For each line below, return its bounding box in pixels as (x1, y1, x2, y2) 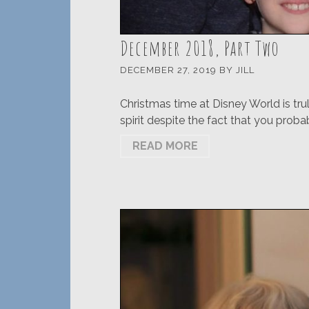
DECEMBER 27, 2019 (120, 65, 219, 76)
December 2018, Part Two (120, 35, 280, 61)
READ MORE (132, 139, 198, 153)
